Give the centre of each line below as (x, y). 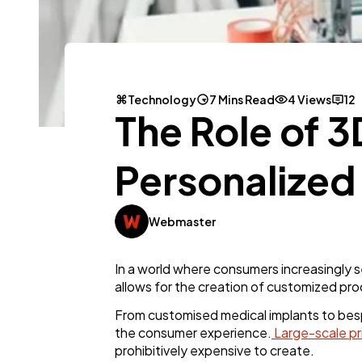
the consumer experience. (193, 333)
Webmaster (182, 222)
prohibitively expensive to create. (215, 351)
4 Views (309, 100)
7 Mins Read (242, 100)
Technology (162, 100)
